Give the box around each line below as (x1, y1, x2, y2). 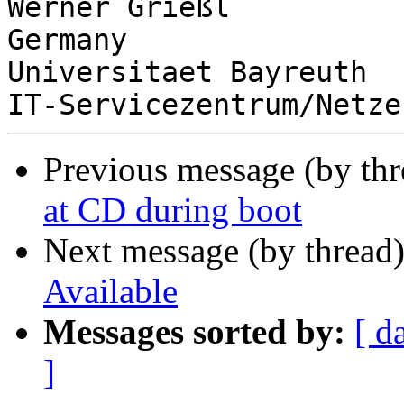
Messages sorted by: (43, 312, 345, 352)
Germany (7, 23, 127, 57)
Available (43, 271, 178, 311)
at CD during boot (43, 190, 302, 230)
